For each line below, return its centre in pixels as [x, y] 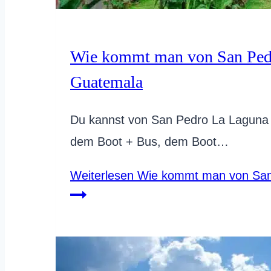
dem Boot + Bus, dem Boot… [149, 142]
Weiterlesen [102, 175]
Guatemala [106, 82]
